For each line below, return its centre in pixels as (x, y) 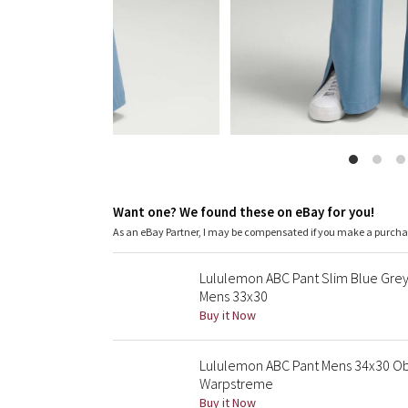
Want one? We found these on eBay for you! (244, 212)
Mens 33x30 (234, 296)
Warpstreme (236, 383)
